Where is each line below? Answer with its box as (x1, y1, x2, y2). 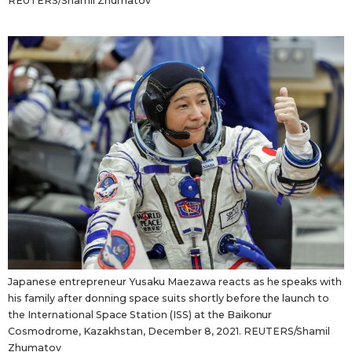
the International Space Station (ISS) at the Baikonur (8, 308, 273, 321)
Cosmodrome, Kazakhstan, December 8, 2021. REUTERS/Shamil (8, 324, 331, 337)
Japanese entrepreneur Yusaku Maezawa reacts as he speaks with (8, 275, 343, 288)
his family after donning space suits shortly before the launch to (8, 291, 330, 304)
